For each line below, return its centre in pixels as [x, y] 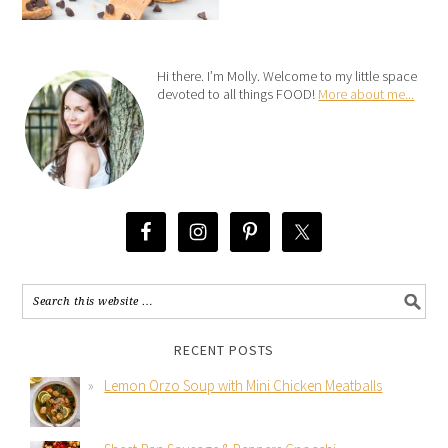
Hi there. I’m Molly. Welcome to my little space [287, 76]
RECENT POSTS [224, 350]
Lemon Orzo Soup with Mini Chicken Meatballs [243, 386]
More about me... [366, 94]
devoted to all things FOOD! [238, 94]
